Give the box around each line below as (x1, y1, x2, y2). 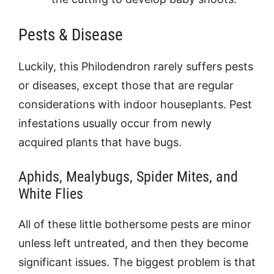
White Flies (18, 185, 83, 202)
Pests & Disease (18, 25, 123, 45)
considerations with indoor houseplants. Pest (18, 98, 252, 111)
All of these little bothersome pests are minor (18, 218, 251, 231)
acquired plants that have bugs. (18, 136, 182, 149)
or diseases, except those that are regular (18, 79, 234, 92)
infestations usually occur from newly (18, 117, 212, 130)
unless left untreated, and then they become (18, 237, 248, 250)
